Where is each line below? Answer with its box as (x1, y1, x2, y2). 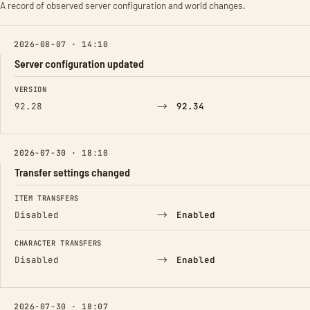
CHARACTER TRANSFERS (15, 238, 102, 248)
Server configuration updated (15, 57, 144, 70)
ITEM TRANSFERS (15, 193, 79, 203)
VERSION (15, 84, 47, 94)
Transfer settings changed (15, 165, 130, 179)
